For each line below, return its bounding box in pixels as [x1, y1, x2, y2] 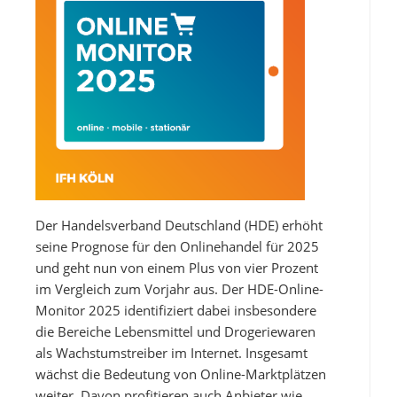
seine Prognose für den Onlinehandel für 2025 [35, 237, 319, 255]
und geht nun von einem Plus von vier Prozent [35, 258, 318, 276]
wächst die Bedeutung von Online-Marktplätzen [35, 364, 326, 383]
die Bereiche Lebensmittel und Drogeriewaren [35, 322, 315, 340]
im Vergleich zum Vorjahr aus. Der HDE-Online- [35, 279, 323, 298]
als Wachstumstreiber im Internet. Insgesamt [35, 343, 307, 362]
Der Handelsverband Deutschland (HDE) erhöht [35, 215, 323, 234]
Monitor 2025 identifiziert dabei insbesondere [35, 300, 316, 319]
